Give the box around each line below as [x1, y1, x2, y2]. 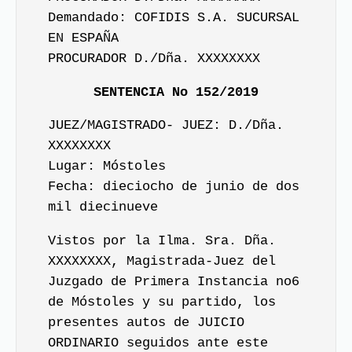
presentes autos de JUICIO [48, 314, 244, 330]
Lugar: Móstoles [48, 159, 166, 174]
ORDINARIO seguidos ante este [48, 335, 268, 350]
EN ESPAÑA [48, 31, 119, 46]
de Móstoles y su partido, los [48, 294, 276, 310]
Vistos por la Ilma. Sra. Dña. [48, 233, 276, 248]
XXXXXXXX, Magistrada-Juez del [48, 253, 276, 269]
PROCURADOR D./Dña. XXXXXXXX [48, 51, 260, 66]
